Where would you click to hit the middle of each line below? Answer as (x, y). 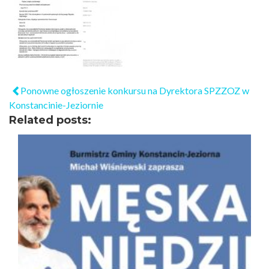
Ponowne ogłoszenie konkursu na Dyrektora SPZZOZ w (134, 90)
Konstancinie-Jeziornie (56, 105)
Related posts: (50, 120)
